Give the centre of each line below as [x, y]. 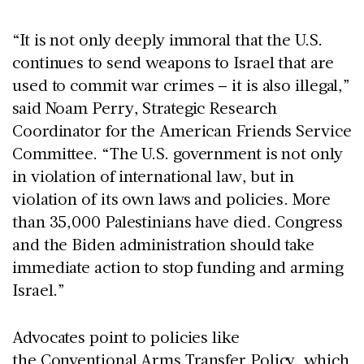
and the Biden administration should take [163, 243]
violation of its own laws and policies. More [171, 198]
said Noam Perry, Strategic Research [145, 107]
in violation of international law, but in [153, 175]
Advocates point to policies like [126, 336]
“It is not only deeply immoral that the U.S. [167, 39]
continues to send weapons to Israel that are [173, 61]
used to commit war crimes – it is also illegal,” [182, 84]
